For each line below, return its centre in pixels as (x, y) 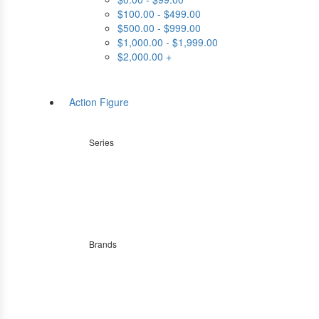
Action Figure (99, 102)
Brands (103, 244)
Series (101, 142)
